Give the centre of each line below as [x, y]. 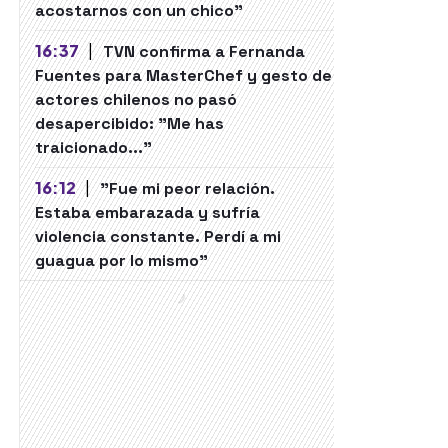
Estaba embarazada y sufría [147, 212]
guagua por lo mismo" [121, 260]
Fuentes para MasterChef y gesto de [183, 75]
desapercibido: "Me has [129, 123]
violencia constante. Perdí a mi [158, 236]
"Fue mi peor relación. [187, 188]
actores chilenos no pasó [136, 99]
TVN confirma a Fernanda [203, 51]
